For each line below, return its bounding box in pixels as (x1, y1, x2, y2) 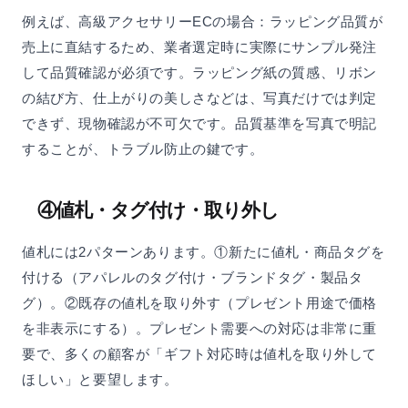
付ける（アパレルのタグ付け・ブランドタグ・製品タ (22, 270, 363, 286)
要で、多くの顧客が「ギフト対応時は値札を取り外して (22, 346, 378, 362)
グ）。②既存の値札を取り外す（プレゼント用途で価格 (22, 295, 378, 311)
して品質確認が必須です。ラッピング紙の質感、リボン (22, 65, 377, 81)
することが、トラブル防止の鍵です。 (22, 141, 264, 158)
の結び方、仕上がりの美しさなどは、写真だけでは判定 (22, 90, 378, 107)
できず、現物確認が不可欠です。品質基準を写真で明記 (22, 116, 378, 132)
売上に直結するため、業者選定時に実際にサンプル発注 (22, 39, 378, 56)
